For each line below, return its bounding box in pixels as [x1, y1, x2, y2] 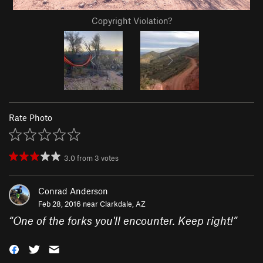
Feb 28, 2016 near [38, 199, 100, 209]
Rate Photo [9, 112, 52, 123]
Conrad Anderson [38, 186, 108, 197]
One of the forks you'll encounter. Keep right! [13, 214, 233, 228]
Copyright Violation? [91, 15, 172, 26]
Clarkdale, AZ [100, 199, 146, 209]
